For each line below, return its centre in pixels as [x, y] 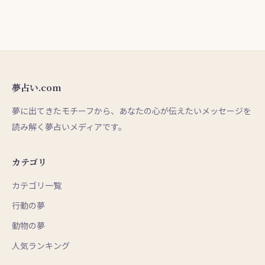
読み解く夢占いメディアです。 [69, 127]
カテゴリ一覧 [37, 185]
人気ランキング [41, 246]
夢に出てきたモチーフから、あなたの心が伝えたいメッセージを [132, 111]
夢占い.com [37, 88]
